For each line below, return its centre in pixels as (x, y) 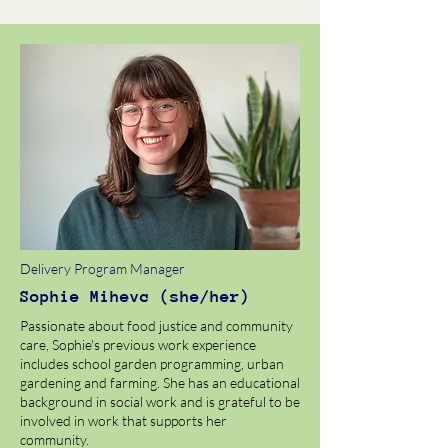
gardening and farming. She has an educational (160, 382)
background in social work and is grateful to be (160, 401)
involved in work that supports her (123, 420)
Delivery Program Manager (102, 268)
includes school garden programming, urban (152, 363)
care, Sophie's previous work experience (138, 344)
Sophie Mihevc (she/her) (135, 296)
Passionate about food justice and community (156, 325)
